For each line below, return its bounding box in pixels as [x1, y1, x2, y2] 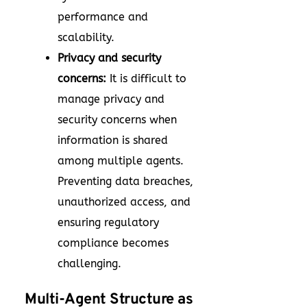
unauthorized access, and [58, 195, 191, 208]
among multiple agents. [58, 154, 184, 167]
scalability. [58, 31, 114, 44]
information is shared [58, 134, 168, 147]
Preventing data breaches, [58, 175, 193, 188]
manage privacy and [58, 93, 164, 106]
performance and [58, 10, 148, 23]
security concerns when [58, 113, 177, 126]
